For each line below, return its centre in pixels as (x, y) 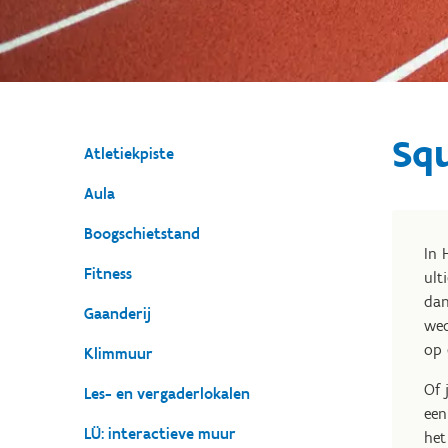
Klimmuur (118, 353)
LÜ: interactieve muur (160, 433)
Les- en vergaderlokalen (167, 393)
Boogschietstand (142, 233)
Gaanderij (117, 313)
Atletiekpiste (129, 153)
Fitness (108, 273)
